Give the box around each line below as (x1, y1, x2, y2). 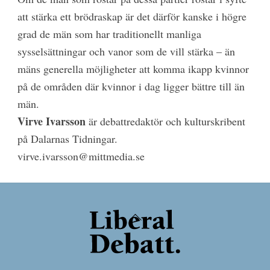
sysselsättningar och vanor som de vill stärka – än (17, 44, 235, 59)
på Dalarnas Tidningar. (17, 131, 118, 146)
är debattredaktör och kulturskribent (85, 114, 245, 129)
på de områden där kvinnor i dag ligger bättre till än (17, 79, 245, 94)
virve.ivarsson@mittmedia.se (17, 149, 145, 164)
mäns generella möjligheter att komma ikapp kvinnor (17, 61, 249, 77)
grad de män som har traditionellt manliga (17, 27, 201, 42)
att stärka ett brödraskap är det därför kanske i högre (17, 9, 246, 24)
